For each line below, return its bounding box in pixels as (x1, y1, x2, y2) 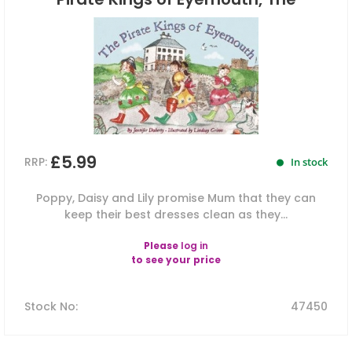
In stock (288, 155, 328, 170)
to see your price (131, 253, 221, 267)
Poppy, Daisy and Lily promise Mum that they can (36, 190, 316, 207)
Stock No (24, 299, 75, 315)
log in (181, 239, 208, 253)
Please (144, 239, 181, 253)
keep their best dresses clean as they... (64, 207, 288, 223)
